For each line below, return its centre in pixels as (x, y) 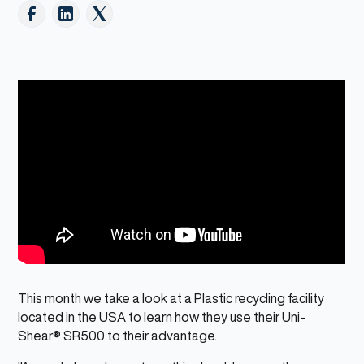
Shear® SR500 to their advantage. (120, 336)
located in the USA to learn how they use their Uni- (162, 317)
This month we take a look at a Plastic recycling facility (171, 299)
